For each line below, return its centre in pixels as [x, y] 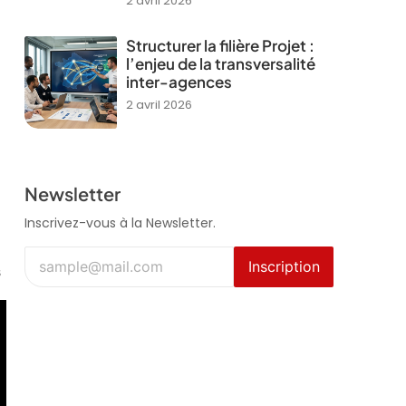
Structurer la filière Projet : [220, 46]
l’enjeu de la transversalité [220, 64]
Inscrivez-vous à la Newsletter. [120, 223]
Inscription [284, 266]
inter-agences [179, 82]
